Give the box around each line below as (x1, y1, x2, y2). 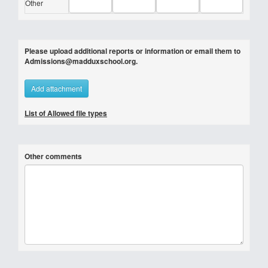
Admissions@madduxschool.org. (25, 56, 138, 66)
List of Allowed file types (25, 108, 107, 118)
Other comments (25, 151, 82, 162)
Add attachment (31, 83, 82, 93)
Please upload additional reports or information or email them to (25, 45, 240, 56)
